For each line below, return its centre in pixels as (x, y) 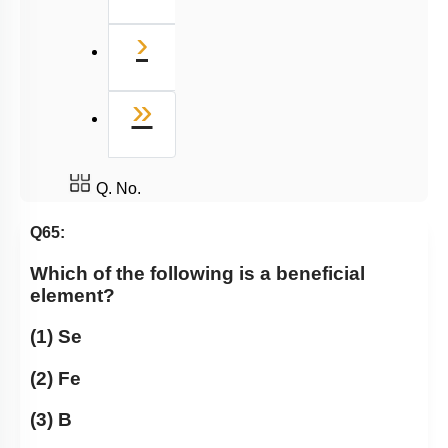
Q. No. (118, 188)
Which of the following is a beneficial (197, 274)
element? (72, 296)
